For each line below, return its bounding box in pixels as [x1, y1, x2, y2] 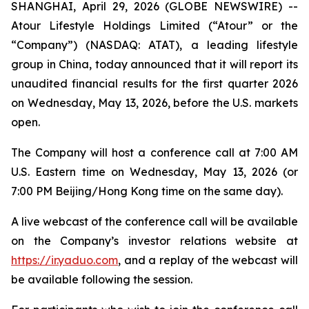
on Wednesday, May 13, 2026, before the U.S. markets [11, 96, 298, 110]
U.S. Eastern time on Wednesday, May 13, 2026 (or [11, 165, 298, 179]
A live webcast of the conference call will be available [11, 215, 298, 228]
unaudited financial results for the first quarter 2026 [11, 77, 298, 90]
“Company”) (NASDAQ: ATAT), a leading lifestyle [11, 38, 298, 52]
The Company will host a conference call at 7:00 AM [11, 146, 298, 159]
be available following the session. [11, 272, 192, 286]
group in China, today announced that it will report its [11, 57, 298, 71]
